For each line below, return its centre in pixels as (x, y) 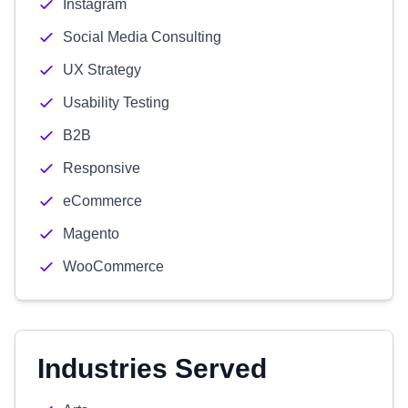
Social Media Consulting (142, 37)
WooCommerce (113, 266)
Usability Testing (116, 102)
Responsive (102, 168)
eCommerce (102, 201)
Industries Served (152, 368)
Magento (91, 234)
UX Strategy (102, 70)
